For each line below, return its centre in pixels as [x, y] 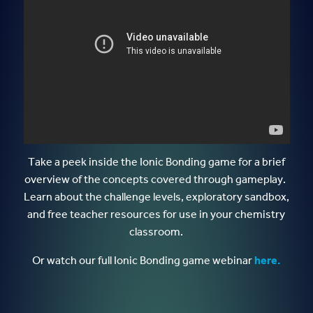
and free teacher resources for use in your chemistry [156, 215]
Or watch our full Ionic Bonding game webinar [143, 261]
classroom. [156, 233]
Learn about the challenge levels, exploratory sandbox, [156, 198]
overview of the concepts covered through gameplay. [156, 180]
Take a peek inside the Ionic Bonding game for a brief [156, 163]
